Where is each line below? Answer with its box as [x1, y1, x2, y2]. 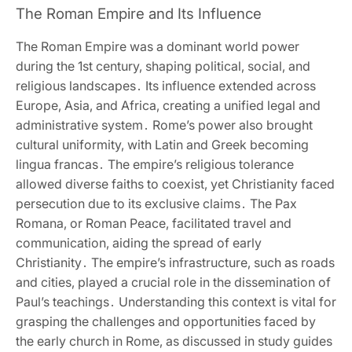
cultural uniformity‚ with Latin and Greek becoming [16, 137, 309, 153]
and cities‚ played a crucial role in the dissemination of [16, 274, 331, 291]
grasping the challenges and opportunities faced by [16, 313, 316, 330]
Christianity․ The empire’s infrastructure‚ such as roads [16, 255, 335, 271]
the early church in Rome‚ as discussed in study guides [16, 333, 332, 350]
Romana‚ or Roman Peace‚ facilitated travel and [16, 215, 291, 232]
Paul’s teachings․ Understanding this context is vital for [16, 294, 336, 310]
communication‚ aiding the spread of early [16, 235, 262, 251]
